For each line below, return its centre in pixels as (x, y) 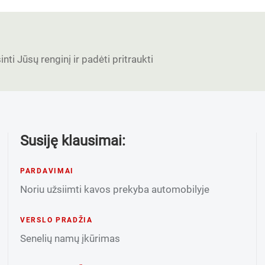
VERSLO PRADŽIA (56, 220)
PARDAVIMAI (47, 171)
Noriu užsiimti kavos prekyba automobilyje (114, 189)
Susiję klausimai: (72, 141)
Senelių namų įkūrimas (70, 238)
